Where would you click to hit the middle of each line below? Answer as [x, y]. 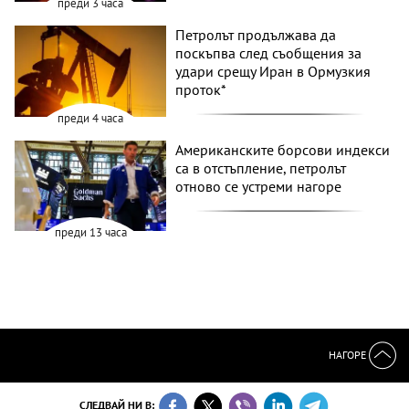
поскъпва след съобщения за [269, 53]
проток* [201, 90]
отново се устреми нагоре [259, 186]
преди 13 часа [90, 233]
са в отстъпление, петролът [261, 168]
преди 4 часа [91, 118]
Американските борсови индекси [283, 149]
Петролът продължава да [256, 35]
